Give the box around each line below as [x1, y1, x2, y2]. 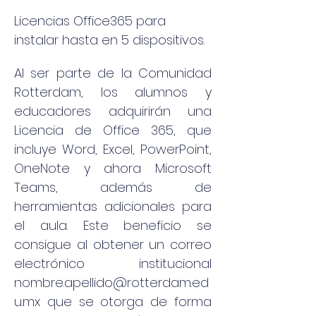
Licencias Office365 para [14, 12, 166, 30]
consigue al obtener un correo [14, 236, 212, 253]
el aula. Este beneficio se [14, 217, 212, 234]
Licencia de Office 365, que [14, 121, 212, 139]
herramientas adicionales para [14, 197, 212, 215]
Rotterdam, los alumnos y [14, 83, 212, 101]
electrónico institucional [14, 255, 212, 272]
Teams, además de [14, 178, 212, 196]
